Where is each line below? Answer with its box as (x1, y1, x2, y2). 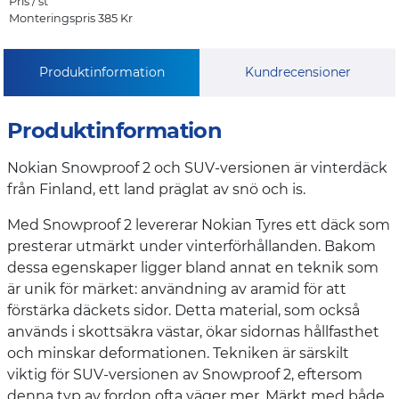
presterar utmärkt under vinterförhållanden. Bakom (7, 237, 376, 255)
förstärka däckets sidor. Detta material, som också (7, 301, 360, 319)
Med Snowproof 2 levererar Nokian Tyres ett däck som (7, 216, 390, 233)
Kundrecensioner (244, 63, 351, 80)
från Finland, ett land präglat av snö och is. (7, 180, 305, 198)
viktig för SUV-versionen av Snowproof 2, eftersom (7, 365, 362, 383)
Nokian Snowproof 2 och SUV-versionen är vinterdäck (7, 159, 387, 176)
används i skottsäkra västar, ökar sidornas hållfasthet (7, 322, 379, 340)
